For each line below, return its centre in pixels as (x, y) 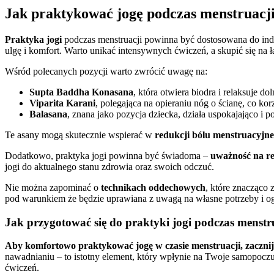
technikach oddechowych (153, 187)
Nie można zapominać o (53, 187)
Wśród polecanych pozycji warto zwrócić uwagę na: (106, 71)
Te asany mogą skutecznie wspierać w (80, 135)
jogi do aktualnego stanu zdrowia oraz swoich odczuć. (109, 166)
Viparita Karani (62, 103)
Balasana (48, 114)
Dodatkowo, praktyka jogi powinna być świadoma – (108, 155)
